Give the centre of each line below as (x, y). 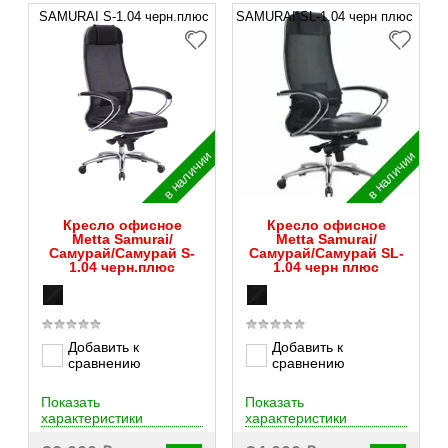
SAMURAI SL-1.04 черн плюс (324, 16)
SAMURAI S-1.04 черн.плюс (124, 16)
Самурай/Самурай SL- (326, 253)
